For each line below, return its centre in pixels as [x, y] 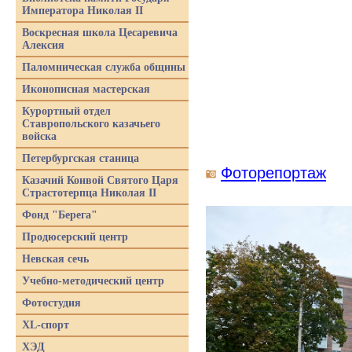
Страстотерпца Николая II [89, 193]
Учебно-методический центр [93, 281]
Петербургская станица [81, 158]
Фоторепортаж [273, 173]
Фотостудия [51, 303]
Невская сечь [55, 259]
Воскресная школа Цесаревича [100, 33]
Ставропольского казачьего [91, 124]
